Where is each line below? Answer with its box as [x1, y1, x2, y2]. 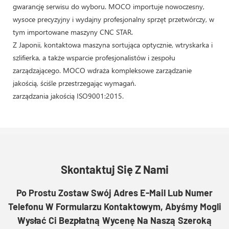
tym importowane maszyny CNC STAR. [13, 27, 133, 37]
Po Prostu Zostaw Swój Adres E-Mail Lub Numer [16, 187, 213, 199]
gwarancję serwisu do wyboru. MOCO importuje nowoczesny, [13, 1, 204, 11]
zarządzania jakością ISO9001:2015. [13, 90, 124, 101]
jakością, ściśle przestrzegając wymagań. [13, 78, 136, 88]
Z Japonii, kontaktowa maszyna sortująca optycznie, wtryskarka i [13, 39, 213, 50]
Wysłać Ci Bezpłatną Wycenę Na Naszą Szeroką [17, 215, 212, 226]
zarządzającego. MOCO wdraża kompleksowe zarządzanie [13, 65, 192, 75]
